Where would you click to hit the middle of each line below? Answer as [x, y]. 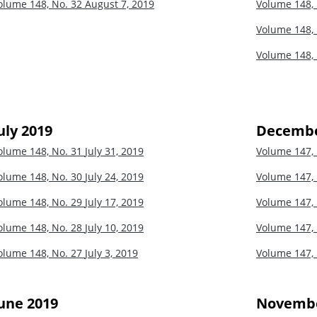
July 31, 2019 [114, 151]
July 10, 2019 [114, 227]
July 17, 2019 [114, 202]
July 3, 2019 [111, 253]
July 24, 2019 [114, 176]
